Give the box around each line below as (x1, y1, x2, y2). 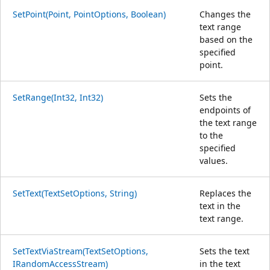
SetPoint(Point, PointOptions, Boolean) (13, 8, 166, 20)
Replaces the (199, 187, 251, 199)
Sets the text (199, 245, 250, 257)
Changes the (199, 8, 251, 20)
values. (199, 154, 228, 166)
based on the (199, 33, 253, 45)
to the (199, 129, 223, 141)
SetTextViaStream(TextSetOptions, (13, 245, 148, 257)
